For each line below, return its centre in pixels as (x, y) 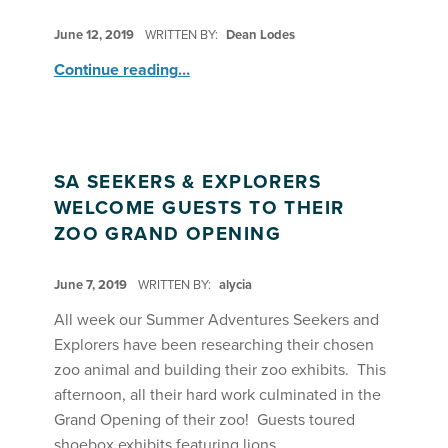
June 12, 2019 (95, 34)
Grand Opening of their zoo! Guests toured (204, 420)
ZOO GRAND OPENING (167, 234)
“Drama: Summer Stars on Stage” (201, 60)
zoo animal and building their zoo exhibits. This (219, 370)
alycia (235, 285)
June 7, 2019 (91, 285)
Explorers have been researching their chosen (213, 345)
